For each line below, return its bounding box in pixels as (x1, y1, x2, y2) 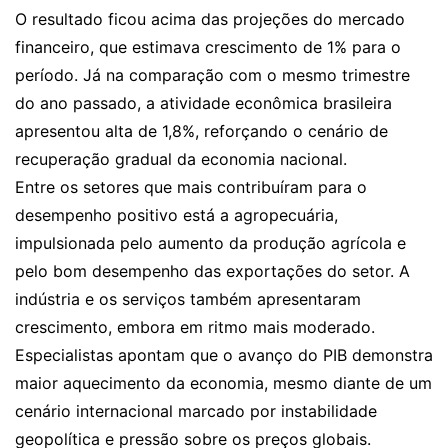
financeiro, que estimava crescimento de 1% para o (15, 37, 401, 57)
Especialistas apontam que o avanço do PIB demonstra (15, 345, 433, 365)
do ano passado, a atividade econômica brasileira (15, 93, 392, 113)
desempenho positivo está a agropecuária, (15, 205, 338, 225)
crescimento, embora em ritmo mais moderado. (15, 317, 375, 337)
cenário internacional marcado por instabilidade (15, 401, 377, 421)
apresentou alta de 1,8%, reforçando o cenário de (15, 121, 388, 141)
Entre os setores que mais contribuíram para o (15, 177, 367, 197)
